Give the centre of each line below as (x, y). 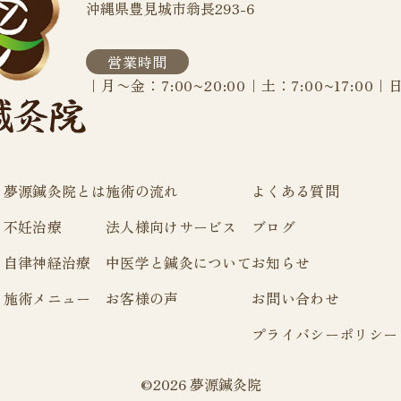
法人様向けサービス (171, 226)
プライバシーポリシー (325, 333)
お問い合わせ (296, 298)
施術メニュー (47, 298)
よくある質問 (296, 190)
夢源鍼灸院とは (54, 190)
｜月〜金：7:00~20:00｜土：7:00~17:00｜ (238, 85)
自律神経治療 (47, 262)
